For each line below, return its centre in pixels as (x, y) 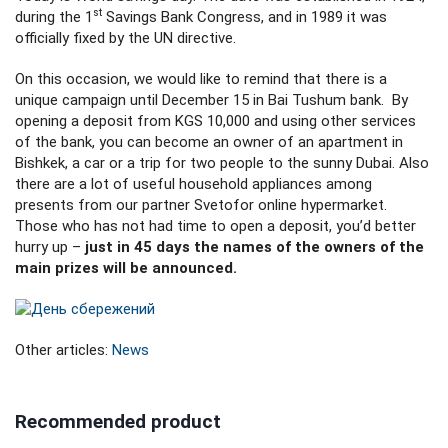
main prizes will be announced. (126, 267)
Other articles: (63, 350)
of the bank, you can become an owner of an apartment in (209, 141)
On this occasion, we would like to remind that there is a (201, 78)
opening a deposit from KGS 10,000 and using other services (215, 120)
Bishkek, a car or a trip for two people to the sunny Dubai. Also (222, 162)
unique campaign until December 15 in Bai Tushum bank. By (211, 99)
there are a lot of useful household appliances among (193, 183)
